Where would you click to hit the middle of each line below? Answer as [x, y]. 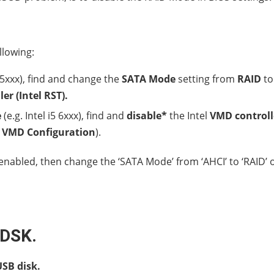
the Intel [188, 115]
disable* [147, 115]
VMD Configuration [49, 132]
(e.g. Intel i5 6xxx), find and [64, 115]
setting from [206, 79]
